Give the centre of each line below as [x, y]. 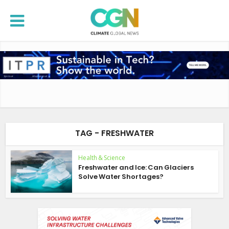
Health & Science [102, 158]
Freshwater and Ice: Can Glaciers [136, 167]
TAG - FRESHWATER [114, 133]
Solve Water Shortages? [121, 177]
